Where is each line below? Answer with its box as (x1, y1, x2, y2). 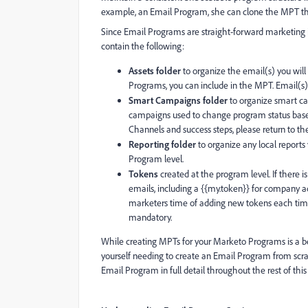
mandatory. (129, 211, 172, 223)
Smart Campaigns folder (129, 94, 228, 106)
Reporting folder (129, 138, 196, 150)
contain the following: (101, 40, 184, 52)
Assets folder (129, 65, 181, 76)
